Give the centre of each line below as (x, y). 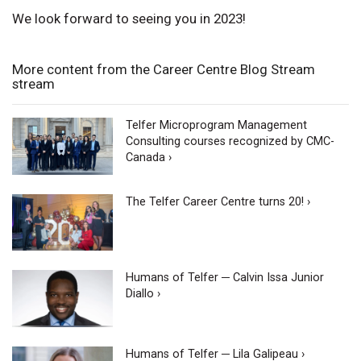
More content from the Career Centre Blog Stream (164, 70)
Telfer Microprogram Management (217, 126)
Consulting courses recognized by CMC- (230, 142)
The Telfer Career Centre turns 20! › (218, 201)
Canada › (149, 158)
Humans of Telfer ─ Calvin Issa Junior (225, 278)
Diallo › (143, 294)
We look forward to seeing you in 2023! (129, 19)
